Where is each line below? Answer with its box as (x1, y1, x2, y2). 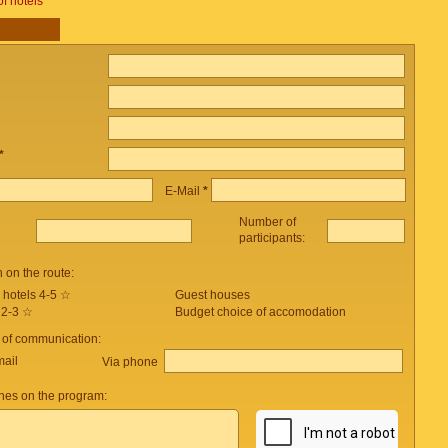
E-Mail (164, 183, 203, 198)
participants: (238, 231, 308, 245)
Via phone (102, 354, 161, 369)
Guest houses (174, 288, 250, 302)
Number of (238, 215, 296, 229)
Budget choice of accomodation (174, 305, 346, 319)
